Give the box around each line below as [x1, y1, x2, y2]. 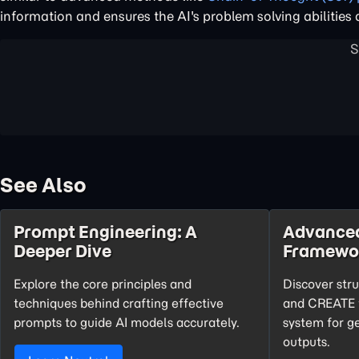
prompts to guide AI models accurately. [14, 314, 240, 330]
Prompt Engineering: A [14, 221, 197, 243]
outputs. [283, 333, 330, 349]
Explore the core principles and [14, 276, 192, 292]
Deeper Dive [14, 240, 111, 262]
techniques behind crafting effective [14, 295, 224, 311]
